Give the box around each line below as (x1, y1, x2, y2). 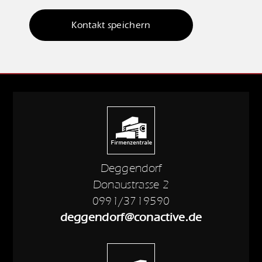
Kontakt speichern (71, 20, 151, 30)
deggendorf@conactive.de (60, 211, 202, 224)
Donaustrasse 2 (92, 178, 170, 191)
